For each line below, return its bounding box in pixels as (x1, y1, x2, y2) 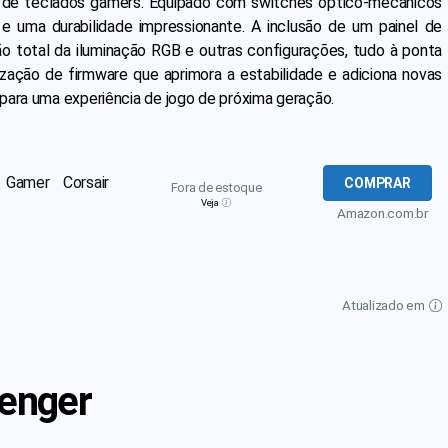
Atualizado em (342, 297, 428, 313)
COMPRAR (344, 175, 411, 191)
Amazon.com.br (337, 205, 428, 221)
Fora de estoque (170, 180, 262, 195)
